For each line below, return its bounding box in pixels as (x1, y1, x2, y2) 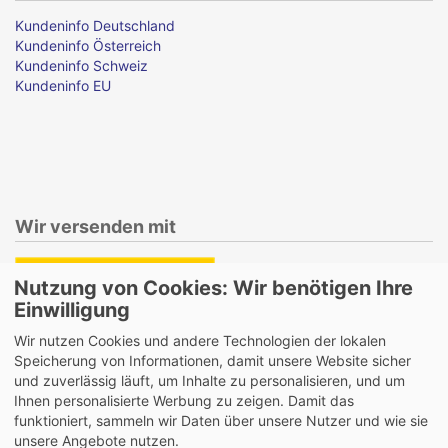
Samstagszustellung (55, 332, 187, 350)
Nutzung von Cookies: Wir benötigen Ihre (14, 276, 413, 301)
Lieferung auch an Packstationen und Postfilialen (55, 312, 373, 330)
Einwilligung (14, 298, 130, 323)
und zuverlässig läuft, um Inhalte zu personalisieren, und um (14, 371, 405, 389)
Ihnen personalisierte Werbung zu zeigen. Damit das (14, 391, 354, 409)
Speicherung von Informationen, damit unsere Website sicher (14, 351, 411, 369)
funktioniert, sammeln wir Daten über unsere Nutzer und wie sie (14, 411, 428, 429)
